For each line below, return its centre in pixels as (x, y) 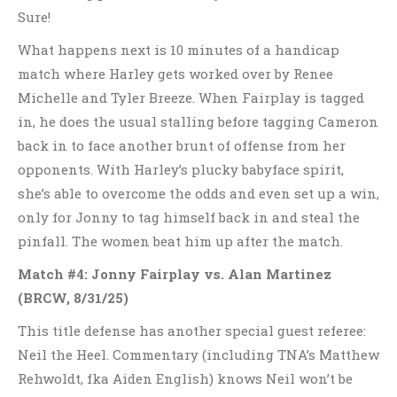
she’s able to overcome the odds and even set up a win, (198, 193)
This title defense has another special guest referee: (192, 331)
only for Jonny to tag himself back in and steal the (189, 217)
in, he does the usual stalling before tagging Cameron (198, 121)
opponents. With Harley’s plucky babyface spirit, (181, 169)
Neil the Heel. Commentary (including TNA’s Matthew (198, 354)
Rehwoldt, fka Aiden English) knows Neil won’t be (185, 378)
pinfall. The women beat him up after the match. (180, 241)
